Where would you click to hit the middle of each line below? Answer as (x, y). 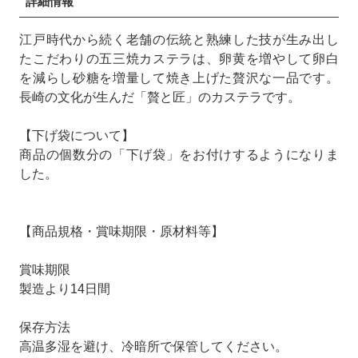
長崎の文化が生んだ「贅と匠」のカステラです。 (160, 97)
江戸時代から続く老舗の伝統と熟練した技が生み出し (179, 39)
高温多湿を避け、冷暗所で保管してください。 (154, 346)
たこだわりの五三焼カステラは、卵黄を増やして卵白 (179, 58)
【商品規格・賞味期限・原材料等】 (122, 231)
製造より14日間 (65, 288)
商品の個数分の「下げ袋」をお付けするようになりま (179, 154)
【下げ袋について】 (77, 135)
